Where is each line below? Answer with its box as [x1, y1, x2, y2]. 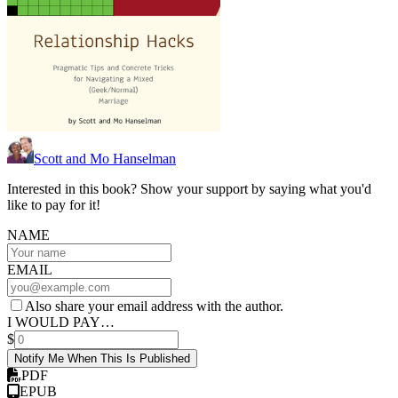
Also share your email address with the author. [25, 298, 283, 314]
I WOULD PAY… [7, 314, 115, 330]
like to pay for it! [7, 197, 100, 213]
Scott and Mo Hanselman [34, 151, 176, 167]
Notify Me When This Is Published [14, 352, 190, 366]
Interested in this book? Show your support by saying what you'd [7, 181, 371, 197]
